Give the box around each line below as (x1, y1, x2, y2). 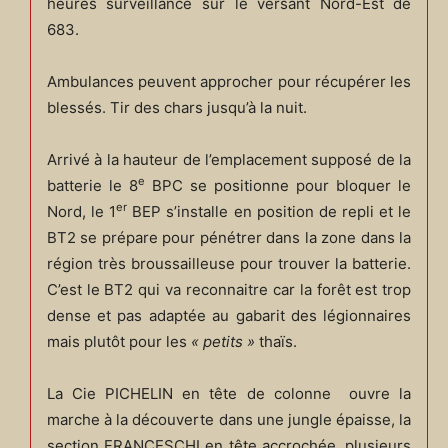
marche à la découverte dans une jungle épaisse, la (46, 409, 412, 429)
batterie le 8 (46, 175, 138, 195)
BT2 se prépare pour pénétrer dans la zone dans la (46, 227, 412, 247)
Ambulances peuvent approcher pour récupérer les (46, 71, 412, 91)
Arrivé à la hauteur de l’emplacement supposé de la (46, 149, 412, 169)
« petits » (190, 331, 255, 351)
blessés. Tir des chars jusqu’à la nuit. (46, 97, 307, 117)
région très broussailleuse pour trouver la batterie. (46, 253, 412, 273)
